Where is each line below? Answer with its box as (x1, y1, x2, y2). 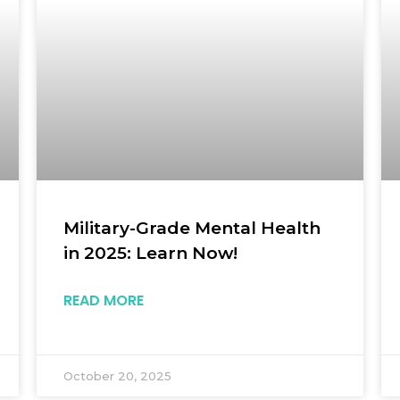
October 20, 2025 (62, 368, 171, 383)
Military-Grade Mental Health (62, 217, 321, 238)
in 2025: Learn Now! (62, 242, 237, 263)
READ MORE (62, 289, 144, 311)
